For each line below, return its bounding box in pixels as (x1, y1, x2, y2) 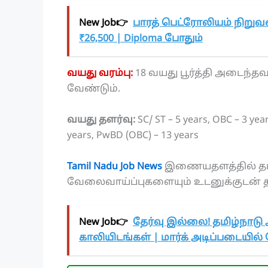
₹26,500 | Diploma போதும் (79, 33, 203, 45)
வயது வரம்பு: (67, 68, 133, 80)
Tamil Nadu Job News (67, 160, 162, 173)
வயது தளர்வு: (67, 114, 138, 127)
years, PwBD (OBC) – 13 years (67, 130, 199, 142)
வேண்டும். (67, 83, 120, 96)
